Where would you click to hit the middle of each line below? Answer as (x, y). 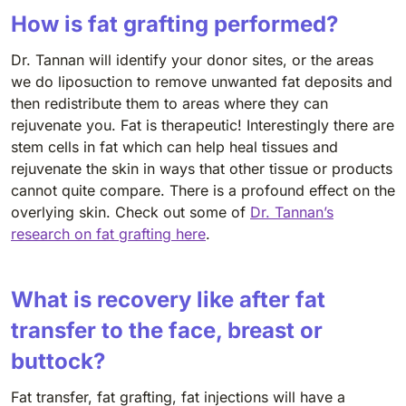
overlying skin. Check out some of (130, 212)
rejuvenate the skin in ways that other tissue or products (202, 168)
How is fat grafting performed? (174, 24)
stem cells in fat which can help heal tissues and (174, 146)
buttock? (58, 361)
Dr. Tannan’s (292, 212)
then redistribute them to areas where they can (169, 103)
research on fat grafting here (108, 233)
